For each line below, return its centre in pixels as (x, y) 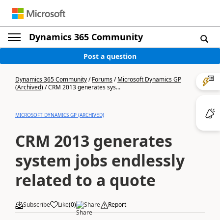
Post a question (110, 56)
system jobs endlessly (100, 160)
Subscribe (37, 205)
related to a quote (85, 180)
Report (117, 205)
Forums (102, 79)
